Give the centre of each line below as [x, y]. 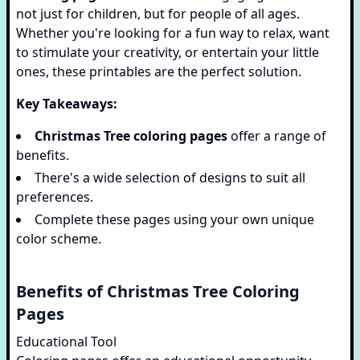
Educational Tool [66, 342]
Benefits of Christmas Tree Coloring [158, 291]
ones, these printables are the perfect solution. [159, 72]
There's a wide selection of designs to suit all [170, 178]
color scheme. [59, 239]
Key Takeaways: [67, 104]
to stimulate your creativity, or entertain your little [168, 52]
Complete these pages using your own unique [174, 219]
